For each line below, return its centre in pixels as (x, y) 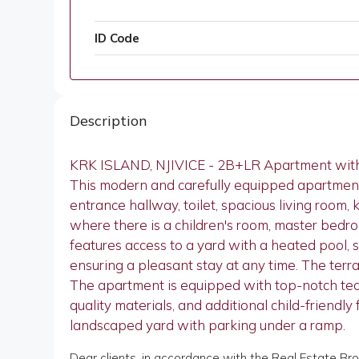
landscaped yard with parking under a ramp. (208, 325)
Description (109, 121)
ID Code (117, 38)
